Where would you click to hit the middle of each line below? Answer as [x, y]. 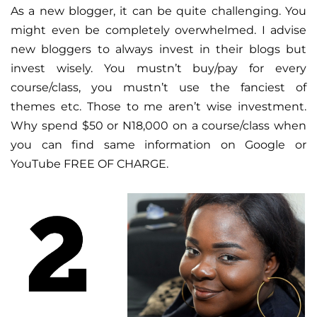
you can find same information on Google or [158, 144]
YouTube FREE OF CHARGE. [90, 163]
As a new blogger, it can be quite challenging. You [158, 11]
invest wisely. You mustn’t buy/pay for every [158, 68]
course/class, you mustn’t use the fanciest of [158, 87]
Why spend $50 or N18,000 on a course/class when [158, 125]
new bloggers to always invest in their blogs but [158, 49]
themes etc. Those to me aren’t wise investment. [158, 106]
